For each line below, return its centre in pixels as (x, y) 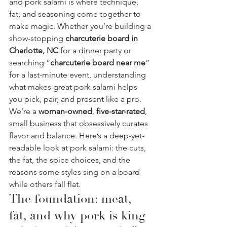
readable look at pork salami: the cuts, (79, 147)
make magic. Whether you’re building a (81, 26)
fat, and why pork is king (77, 215)
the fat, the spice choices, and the (71, 160)
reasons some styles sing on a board (75, 172)
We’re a (24, 111)
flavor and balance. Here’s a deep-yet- (77, 135)
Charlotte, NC (34, 50)
